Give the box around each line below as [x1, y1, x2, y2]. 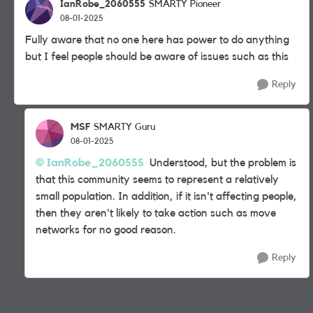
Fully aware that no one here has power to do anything [25, 34, 289, 45]
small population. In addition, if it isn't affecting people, [36, 191, 297, 202]
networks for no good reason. [36, 224, 176, 235]
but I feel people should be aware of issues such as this [25, 51, 289, 62]
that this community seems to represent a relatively [36, 174, 279, 185]
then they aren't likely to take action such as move [36, 208, 276, 219]
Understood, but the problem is [144, 157, 296, 168]
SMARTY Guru [94, 122, 155, 132]
